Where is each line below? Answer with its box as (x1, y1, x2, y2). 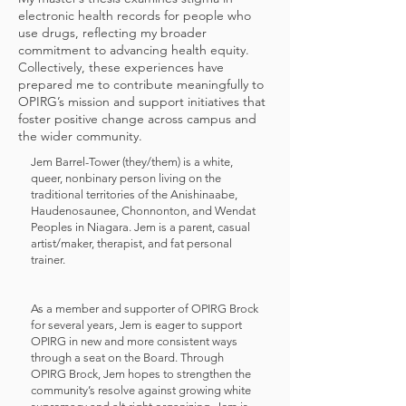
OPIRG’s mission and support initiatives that (18, 93, 266, 110)
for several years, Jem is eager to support (31, 318, 242, 332)
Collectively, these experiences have (18, 59, 224, 75)
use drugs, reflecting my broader (18, 24, 207, 41)
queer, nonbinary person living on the (31, 171, 221, 185)
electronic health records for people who (18, 7, 251, 24)
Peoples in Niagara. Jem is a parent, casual (31, 220, 250, 234)
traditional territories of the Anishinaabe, (31, 188, 237, 201)
